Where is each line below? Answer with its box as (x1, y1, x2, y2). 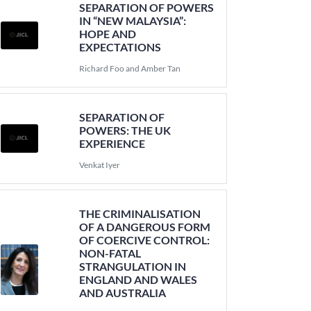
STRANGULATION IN (79, 260, 187, 273)
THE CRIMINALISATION (79, 207, 201, 220)
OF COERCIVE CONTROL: (79, 233, 210, 246)
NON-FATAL (79, 246, 142, 260)
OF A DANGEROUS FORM (79, 220, 211, 233)
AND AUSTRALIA (79, 286, 167, 299)
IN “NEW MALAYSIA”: (79, 14, 187, 27)
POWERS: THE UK (79, 124, 171, 137)
